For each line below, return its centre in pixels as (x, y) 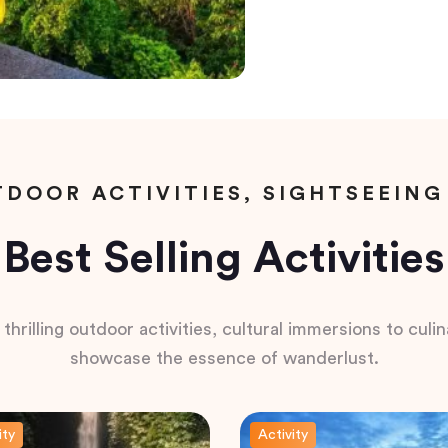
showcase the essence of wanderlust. (224, 358)
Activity (283, 435)
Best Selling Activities (224, 258)
